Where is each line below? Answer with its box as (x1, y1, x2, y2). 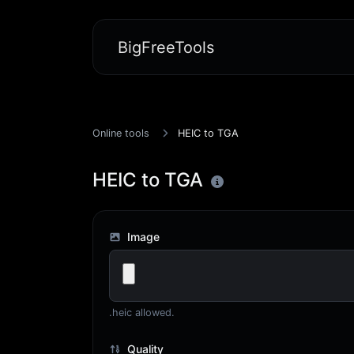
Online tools (92, 127, 149, 139)
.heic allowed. (109, 307, 175, 318)
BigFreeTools (118, 37, 214, 57)
